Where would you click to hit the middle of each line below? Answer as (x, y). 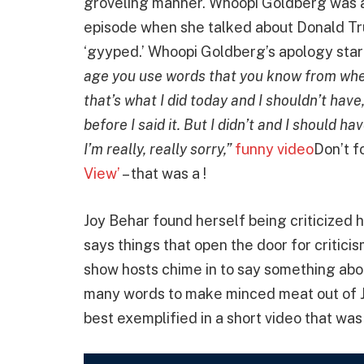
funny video (274, 149)
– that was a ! (163, 174)
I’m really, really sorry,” (159, 149)
